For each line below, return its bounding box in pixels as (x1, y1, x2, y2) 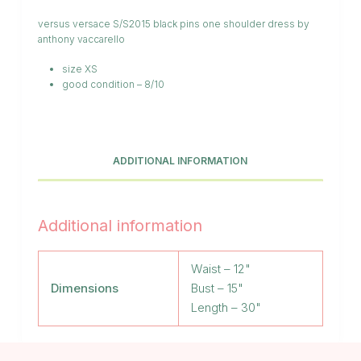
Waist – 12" (190, 261, 251, 277)
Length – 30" (190, 300, 261, 316)
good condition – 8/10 (61, 78, 164, 91)
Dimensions (50, 280, 118, 297)
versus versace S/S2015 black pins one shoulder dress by (37, 18, 309, 31)
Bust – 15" (190, 280, 243, 297)
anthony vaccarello (37, 33, 125, 46)
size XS (61, 63, 98, 76)
